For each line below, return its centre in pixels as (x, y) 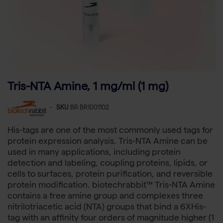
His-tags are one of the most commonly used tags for (110, 131)
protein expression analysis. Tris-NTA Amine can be (108, 142)
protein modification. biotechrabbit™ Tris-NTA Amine (111, 186)
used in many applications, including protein (94, 153)
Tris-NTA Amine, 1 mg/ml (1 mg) (88, 88)
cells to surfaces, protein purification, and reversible (110, 175)
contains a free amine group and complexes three (105, 197)
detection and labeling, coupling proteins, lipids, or (108, 164)
